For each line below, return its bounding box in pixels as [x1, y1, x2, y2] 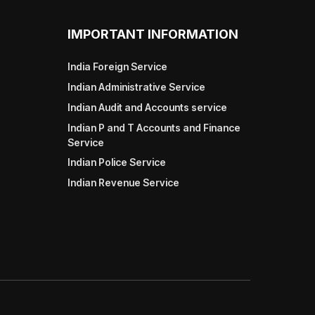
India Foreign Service [67, 60, 167, 72]
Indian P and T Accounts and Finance [67, 121, 240, 134]
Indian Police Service [67, 155, 166, 168]
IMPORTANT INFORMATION [67, 26, 238, 41]
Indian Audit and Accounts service [67, 101, 227, 113]
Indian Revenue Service [67, 176, 179, 188]
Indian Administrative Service [67, 80, 205, 93]
